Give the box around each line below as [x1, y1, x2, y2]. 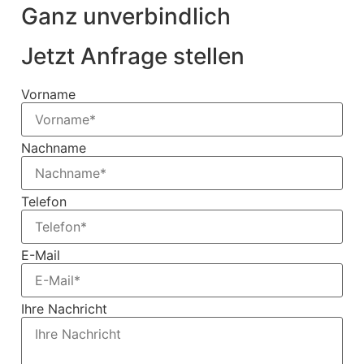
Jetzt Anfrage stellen [20, 42, 245, 71]
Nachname [20, 140, 86, 157]
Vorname [20, 86, 76, 103]
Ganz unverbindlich [20, 2, 231, 31]
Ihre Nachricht [20, 301, 107, 318]
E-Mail [20, 247, 60, 264]
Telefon [20, 193, 67, 210]
